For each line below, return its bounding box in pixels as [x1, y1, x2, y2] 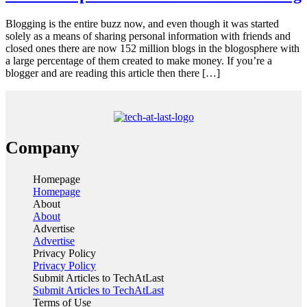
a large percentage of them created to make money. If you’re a [5, 54, 272, 66]
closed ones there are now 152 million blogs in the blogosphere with [5, 42, 299, 54]
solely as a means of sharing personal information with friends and [5, 29, 291, 42]
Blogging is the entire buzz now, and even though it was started [5, 17, 279, 29]
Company [5, 138, 79, 158]
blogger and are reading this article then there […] [5, 66, 220, 79]
